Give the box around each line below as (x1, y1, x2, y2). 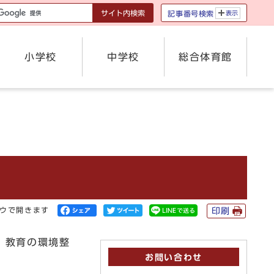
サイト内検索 (101, 9, 146, 17)
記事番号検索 (168, 9, 214, 17)
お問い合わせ (145, 253, 202, 262)
